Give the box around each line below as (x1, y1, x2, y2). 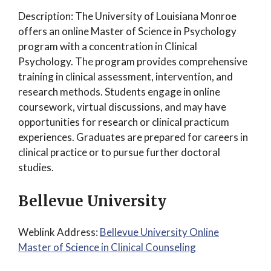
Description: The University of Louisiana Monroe (18, 10, 237, 22)
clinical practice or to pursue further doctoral (18, 146, 220, 158)
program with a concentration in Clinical (18, 40, 197, 53)
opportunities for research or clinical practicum (18, 116, 229, 128)
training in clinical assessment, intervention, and (18, 70, 233, 83)
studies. (18, 161, 54, 174)
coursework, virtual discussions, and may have (18, 100, 226, 113)
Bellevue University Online (100, 225, 219, 238)
